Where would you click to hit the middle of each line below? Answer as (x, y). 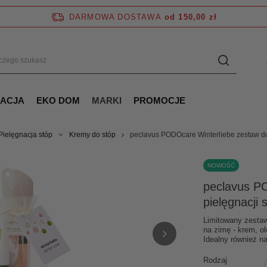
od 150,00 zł (191, 17)
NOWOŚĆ (221, 165)
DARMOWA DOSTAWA (115, 17)
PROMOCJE (159, 100)
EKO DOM (58, 100)
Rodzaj (215, 260)
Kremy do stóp (92, 135)
